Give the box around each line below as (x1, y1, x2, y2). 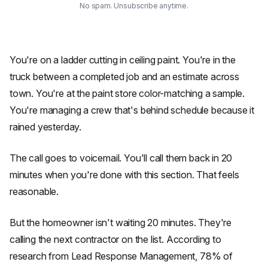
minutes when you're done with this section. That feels (10, 169, 239, 181)
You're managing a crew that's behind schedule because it (10, 104, 255, 116)
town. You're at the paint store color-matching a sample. (10, 87, 245, 99)
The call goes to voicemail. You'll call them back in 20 (10, 152, 233, 164)
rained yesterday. (10, 121, 82, 133)
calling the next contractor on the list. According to (10, 233, 221, 245)
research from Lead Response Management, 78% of (10, 250, 233, 262)
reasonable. (10, 185, 59, 197)
